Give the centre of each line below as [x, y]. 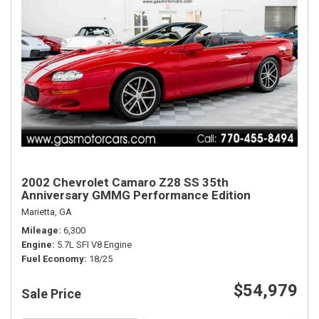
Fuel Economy [53, 259]
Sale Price [51, 294]
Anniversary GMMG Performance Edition [136, 195]
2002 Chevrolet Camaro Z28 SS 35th [125, 183]
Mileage [40, 231]
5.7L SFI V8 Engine [94, 245]
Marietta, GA [47, 212]
